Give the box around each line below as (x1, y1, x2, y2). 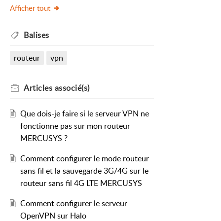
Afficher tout (10, 3, 50, 13)
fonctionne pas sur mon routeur (20, 120, 130, 132)
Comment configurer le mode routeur (20, 153, 149, 164)
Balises (24, 30, 49, 41)
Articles (24, 82, 52, 94)
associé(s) (52, 82, 90, 94)
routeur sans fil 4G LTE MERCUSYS (20, 178, 142, 189)
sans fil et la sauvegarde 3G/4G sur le (20, 165, 148, 177)
